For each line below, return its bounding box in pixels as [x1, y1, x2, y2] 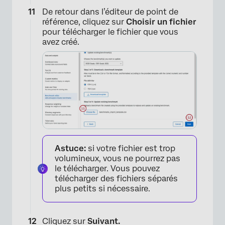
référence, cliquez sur [42, 17, 126, 27]
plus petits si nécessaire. [55, 183, 150, 193]
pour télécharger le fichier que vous [42, 27, 178, 37]
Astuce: [55, 143, 86, 153]
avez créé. [42, 37, 79, 47]
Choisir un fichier [126, 17, 196, 27]
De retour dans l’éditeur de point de [42, 7, 178, 17]
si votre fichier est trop [86, 143, 175, 153]
